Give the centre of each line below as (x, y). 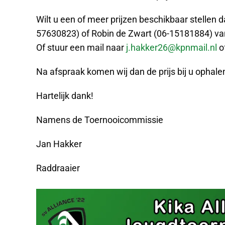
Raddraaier (58, 168)
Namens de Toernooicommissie (100, 120)
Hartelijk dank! (65, 96)
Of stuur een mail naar (81, 47)
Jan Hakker (59, 144)
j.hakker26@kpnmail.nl (172, 47)
